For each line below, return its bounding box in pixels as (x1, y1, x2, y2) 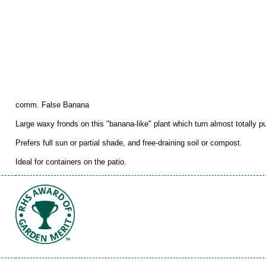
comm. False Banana (15, 100, 89, 110)
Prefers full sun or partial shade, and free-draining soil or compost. (15, 138, 242, 148)
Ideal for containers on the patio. (15, 157, 126, 167)
